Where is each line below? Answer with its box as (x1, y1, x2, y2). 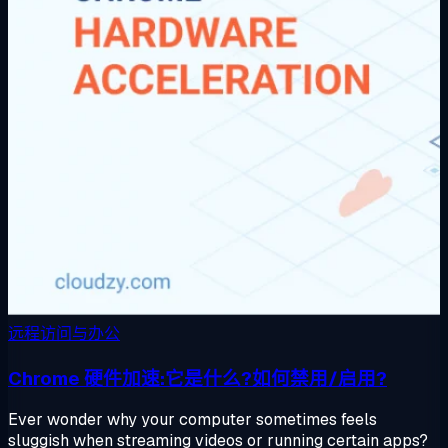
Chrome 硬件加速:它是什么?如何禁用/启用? (8, 365, 387, 391)
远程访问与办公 (8, 323, 120, 344)
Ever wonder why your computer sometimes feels (8, 409, 377, 431)
